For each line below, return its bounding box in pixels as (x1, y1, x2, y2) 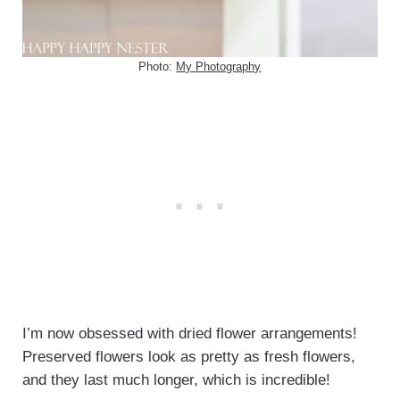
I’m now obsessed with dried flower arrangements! (21, 324, 357, 342)
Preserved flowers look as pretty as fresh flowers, (21, 347, 355, 365)
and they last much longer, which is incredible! (21, 371, 330, 388)
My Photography (176, 59, 262, 73)
